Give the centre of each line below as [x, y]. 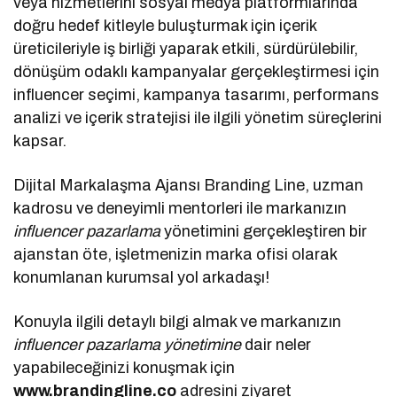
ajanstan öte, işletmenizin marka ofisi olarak [175, 255]
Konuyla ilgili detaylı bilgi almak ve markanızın [178, 322]
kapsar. [40, 141]
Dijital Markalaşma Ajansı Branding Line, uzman [189, 186]
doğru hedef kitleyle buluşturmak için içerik [165, 26]
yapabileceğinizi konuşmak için [125, 368]
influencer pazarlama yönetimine [129, 345]
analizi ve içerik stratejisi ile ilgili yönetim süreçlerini [198, 118]
